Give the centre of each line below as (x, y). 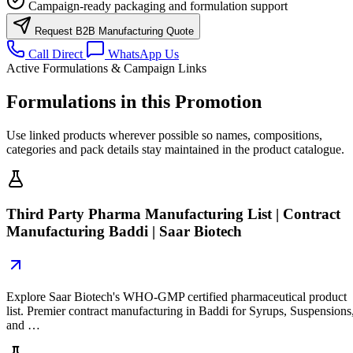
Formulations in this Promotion (134, 101)
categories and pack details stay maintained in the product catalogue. (175, 149)
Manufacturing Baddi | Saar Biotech (124, 232)
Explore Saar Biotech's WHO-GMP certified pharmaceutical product (176, 297)
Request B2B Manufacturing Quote (114, 31)
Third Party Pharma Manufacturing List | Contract (173, 214)
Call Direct (56, 54)
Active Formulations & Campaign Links (106, 68)
